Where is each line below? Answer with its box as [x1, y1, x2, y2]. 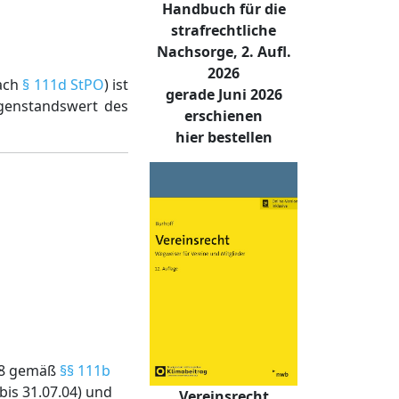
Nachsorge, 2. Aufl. [156, 42, 291, 62]
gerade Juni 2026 [165, 85, 282, 105]
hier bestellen [175, 127, 273, 148]
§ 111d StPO [22, 75, 104, 94]
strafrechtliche [171, 20, 276, 41]
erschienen [184, 106, 263, 126]
